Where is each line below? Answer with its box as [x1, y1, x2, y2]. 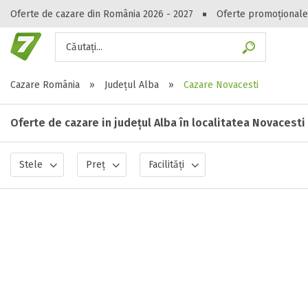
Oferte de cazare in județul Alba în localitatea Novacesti [10, 116, 305, 129]
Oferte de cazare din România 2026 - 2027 [10, 8, 193, 20]
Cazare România [10, 79, 80, 91]
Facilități [148, 159, 184, 170]
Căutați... [66, 41, 102, 53]
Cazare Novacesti [184, 79, 258, 91]
